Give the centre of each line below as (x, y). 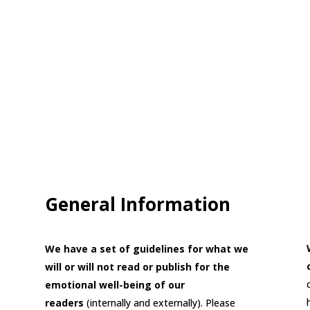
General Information (137, 204)
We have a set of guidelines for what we (146, 249)
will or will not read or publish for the (137, 267)
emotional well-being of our (115, 285)
